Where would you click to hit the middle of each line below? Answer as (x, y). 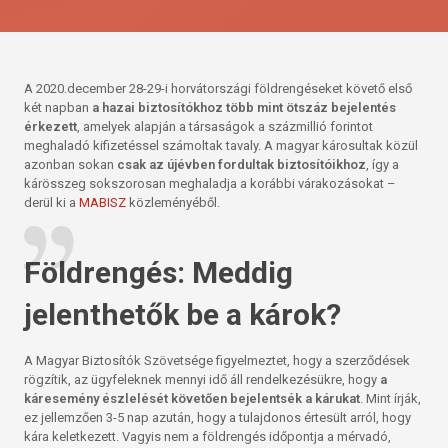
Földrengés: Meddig (159, 272)
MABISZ (103, 202)
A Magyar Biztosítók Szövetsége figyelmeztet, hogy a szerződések (217, 360)
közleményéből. (173, 202)
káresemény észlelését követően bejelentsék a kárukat (192, 398)
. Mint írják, (391, 398)
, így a (383, 164)
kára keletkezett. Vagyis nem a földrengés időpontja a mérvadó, (208, 436)
